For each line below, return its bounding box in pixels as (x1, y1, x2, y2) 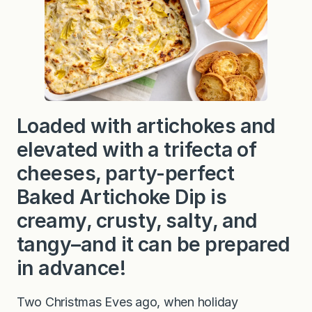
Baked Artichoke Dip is (17, 184, 227, 209)
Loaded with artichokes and (17, 113, 276, 138)
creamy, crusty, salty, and (17, 208, 258, 233)
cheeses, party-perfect (17, 160, 235, 185)
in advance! (17, 255, 126, 280)
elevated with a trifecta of (17, 136, 257, 162)
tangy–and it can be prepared (17, 231, 290, 256)
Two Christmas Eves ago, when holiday (17, 294, 238, 309)
